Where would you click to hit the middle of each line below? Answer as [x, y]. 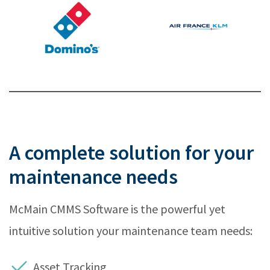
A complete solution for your [131, 152]
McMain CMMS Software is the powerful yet [117, 209]
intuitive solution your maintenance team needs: [131, 230]
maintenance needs [93, 176]
